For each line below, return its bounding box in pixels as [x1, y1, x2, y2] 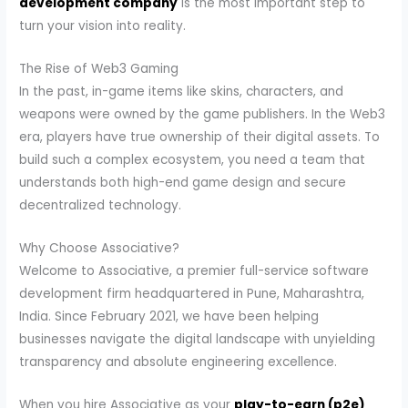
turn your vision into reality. [19, 17, 187, 36]
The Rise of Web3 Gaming [19, 60, 179, 78]
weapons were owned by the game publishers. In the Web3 [19, 106, 386, 124]
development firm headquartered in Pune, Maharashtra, [19, 285, 365, 303]
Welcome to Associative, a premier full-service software [19, 262, 370, 280]
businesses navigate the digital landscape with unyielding [19, 331, 376, 349]
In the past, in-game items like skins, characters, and [19, 83, 344, 101]
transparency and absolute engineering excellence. [19, 353, 338, 372]
